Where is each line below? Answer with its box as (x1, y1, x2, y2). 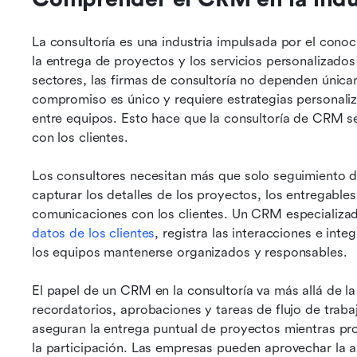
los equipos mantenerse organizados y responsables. (32, 245, 347, 260)
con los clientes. (32, 130, 132, 145)
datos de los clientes (32, 226, 155, 241)
